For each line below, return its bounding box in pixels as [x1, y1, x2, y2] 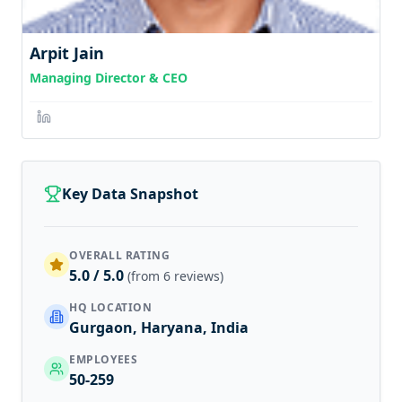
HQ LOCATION [69, 299, 153, 315]
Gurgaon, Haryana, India [69, 317, 249, 337]
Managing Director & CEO [30, 68, 188, 86]
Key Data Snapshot [62, 183, 198, 204]
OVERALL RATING [69, 247, 170, 263]
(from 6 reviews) [127, 267, 223, 284]
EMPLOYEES [69, 351, 138, 367]
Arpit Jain [30, 41, 104, 64]
